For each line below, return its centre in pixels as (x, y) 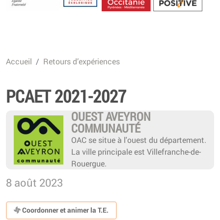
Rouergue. (89, 163)
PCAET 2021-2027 (66, 96)
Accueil (19, 61)
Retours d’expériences (82, 61)
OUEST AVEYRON (111, 116)
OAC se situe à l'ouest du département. (138, 139)
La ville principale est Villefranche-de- (136, 151)
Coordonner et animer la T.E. (65, 210)
